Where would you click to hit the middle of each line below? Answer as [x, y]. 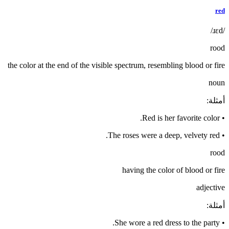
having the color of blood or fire [174, 170]
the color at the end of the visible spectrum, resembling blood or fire [116, 65]
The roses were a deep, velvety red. [164, 135]
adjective [211, 187]
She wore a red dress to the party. [167, 222]
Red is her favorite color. [181, 118]
